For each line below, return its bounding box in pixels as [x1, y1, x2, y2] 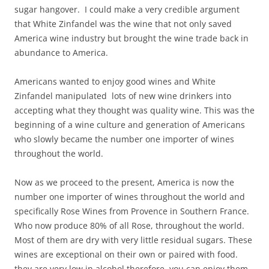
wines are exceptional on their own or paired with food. [14, 248, 238, 260]
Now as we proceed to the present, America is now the [14, 176, 234, 188]
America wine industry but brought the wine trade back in [14, 32, 249, 44]
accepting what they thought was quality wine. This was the [14, 104, 255, 116]
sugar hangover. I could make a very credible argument [14, 3, 240, 15]
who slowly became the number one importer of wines [14, 133, 234, 145]
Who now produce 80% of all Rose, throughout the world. [14, 219, 244, 231]
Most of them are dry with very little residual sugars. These [14, 234, 252, 246]
